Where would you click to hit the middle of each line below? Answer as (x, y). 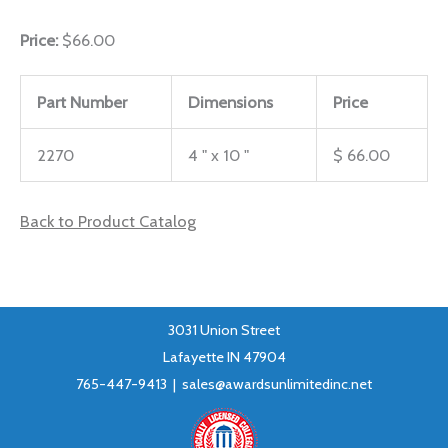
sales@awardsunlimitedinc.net (277, 384)
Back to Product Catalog (108, 221)
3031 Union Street (224, 330)
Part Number (82, 101)
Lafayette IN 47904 (224, 357)
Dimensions (231, 101)
